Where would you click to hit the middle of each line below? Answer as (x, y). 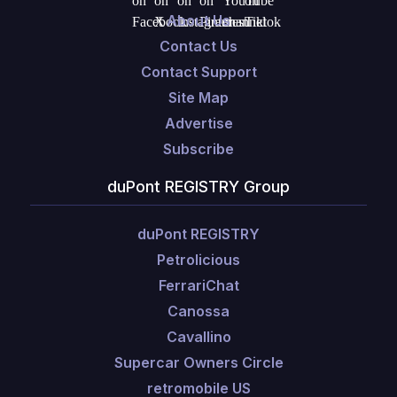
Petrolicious (198, 260)
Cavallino (198, 337)
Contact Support (198, 72)
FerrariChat (198, 285)
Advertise (198, 123)
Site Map (198, 97)
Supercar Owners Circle (198, 362)
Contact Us (198, 46)
